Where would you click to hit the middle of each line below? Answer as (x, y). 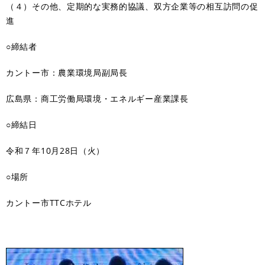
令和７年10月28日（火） (56, 150)
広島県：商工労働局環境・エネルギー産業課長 (97, 98)
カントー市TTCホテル (49, 202)
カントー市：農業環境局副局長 (67, 72)
